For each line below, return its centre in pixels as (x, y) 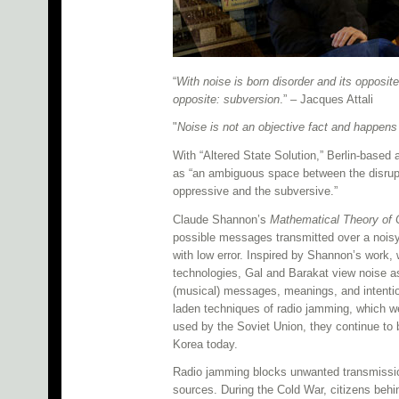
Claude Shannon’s (221, 219)
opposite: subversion (226, 99)
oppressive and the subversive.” (255, 191)
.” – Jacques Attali (326, 99)
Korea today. (205, 344)
